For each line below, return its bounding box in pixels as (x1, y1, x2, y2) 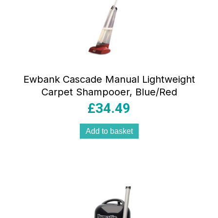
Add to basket (85, 127, 133, 136)
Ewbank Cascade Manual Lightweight (23, 73, 195, 86)
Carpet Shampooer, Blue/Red (41, 86, 177, 98)
